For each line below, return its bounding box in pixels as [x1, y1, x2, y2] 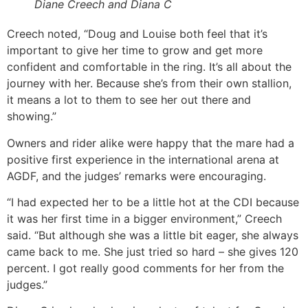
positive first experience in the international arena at [7, 152, 279, 166]
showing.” [7, 109, 56, 124]
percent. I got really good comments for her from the [7, 261, 284, 275]
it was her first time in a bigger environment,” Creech [7, 211, 282, 225]
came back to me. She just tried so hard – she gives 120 [7, 244, 298, 258]
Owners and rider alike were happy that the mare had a [7, 135, 294, 150]
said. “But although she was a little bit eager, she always [7, 228, 298, 242]
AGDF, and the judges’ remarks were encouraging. [7, 168, 266, 183]
